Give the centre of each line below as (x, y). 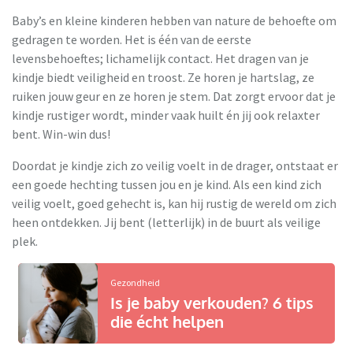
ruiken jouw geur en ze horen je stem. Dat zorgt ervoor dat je (174, 96)
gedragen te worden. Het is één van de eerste (132, 39)
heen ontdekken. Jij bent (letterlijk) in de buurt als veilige (166, 222)
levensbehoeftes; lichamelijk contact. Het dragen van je (160, 58)
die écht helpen (167, 321)
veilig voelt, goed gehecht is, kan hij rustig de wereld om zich (174, 203)
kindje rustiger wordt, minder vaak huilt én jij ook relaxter (166, 115)
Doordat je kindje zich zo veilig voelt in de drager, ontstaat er (175, 165)
